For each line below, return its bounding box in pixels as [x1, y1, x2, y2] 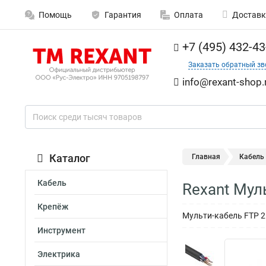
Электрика [37, 249, 80, 259]
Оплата [174, 10, 203, 20]
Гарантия [104, 10, 141, 20]
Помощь [39, 10, 72, 20]
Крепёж [37, 202, 68, 211]
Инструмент [37, 226, 85, 235]
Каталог [49, 152, 90, 164]
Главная [192, 153, 220, 161]
